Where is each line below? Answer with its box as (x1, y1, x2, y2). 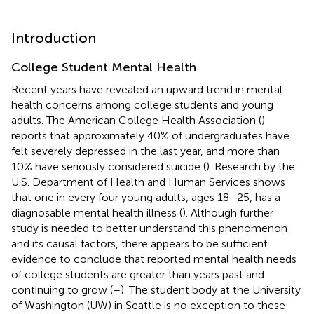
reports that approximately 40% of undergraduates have (11, 128, 289, 142)
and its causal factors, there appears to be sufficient (11, 236, 268, 250)
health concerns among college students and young (11, 97, 273, 111)
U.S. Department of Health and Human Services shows (11, 175, 285, 189)
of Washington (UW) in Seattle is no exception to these (11, 298, 285, 312)
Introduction (11, 29, 96, 46)
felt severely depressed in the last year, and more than (11, 144, 280, 158)
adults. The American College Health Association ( (11, 113, 261, 127)
